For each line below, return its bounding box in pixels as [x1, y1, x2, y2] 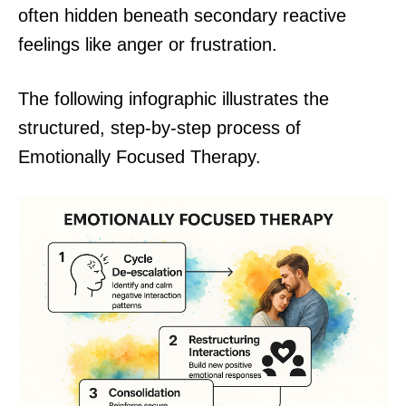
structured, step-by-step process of [18, 118, 301, 139]
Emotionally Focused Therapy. [18, 147, 261, 168]
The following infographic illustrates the [18, 89, 329, 110]
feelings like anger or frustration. [18, 34, 277, 55]
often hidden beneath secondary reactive [18, 5, 346, 26]
